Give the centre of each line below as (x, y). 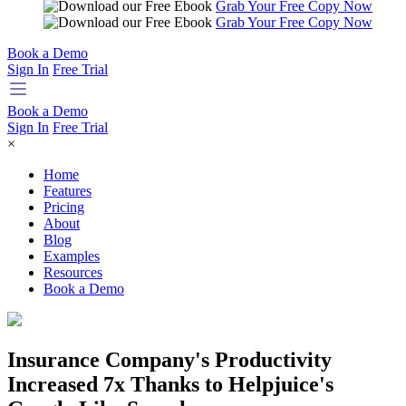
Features (68, 191)
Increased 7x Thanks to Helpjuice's (170, 385)
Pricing (64, 208)
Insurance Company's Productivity (169, 360)
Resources (73, 273)
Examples (72, 256)
